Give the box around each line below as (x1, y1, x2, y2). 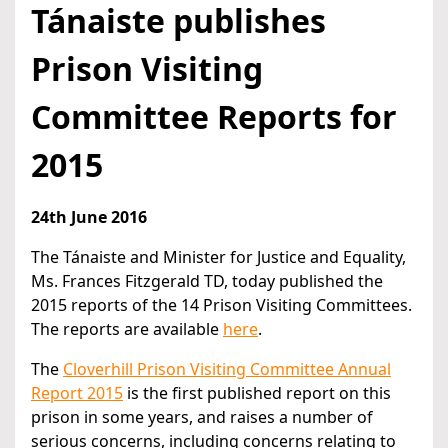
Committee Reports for (31, 95, 397, 139)
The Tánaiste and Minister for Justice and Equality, (31, 246, 406, 269)
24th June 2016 (31, 206, 147, 229)
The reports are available (31, 318, 223, 341)
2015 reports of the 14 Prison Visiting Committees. (31, 294, 412, 317)
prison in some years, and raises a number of (31, 406, 373, 429)
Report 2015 (31, 382, 123, 405)
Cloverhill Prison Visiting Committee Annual (63, 358, 391, 381)
